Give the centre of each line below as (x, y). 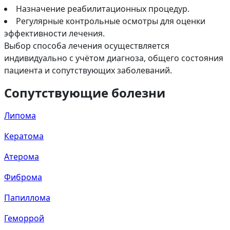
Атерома (22, 156)
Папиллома (27, 197)
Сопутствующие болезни (85, 92)
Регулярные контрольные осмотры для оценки (111, 21)
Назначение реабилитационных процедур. (103, 8)
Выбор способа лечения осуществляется (87, 45)
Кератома (24, 136)
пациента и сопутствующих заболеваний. (88, 70)
